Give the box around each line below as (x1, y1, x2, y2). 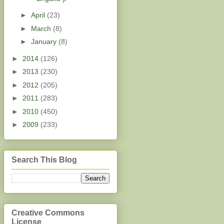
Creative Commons (11, 208, 84, 217)
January (30, 37, 58, 46)
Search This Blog (11, 155, 77, 164)
